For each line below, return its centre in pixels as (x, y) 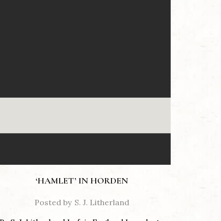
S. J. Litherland (102, 203)
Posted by (53, 203)
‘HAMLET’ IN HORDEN (82, 181)
